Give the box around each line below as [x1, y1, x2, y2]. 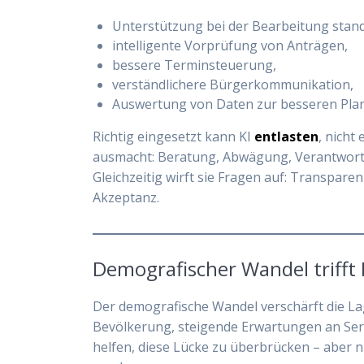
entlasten [254, 127, 319, 145]
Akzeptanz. [93, 188, 160, 206]
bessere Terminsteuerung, [112, 55, 277, 74]
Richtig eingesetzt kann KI [93, 127, 255, 145]
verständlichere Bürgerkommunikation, [112, 75, 354, 93]
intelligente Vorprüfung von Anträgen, [112, 36, 349, 54]
